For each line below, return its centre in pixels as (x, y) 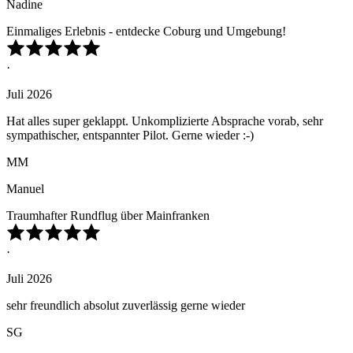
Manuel (25, 189)
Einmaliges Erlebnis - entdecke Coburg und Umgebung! (146, 32)
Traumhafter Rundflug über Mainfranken (108, 216)
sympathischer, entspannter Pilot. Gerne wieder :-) (130, 136)
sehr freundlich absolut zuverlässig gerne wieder (126, 306)
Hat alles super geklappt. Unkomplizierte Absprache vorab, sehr (165, 121)
